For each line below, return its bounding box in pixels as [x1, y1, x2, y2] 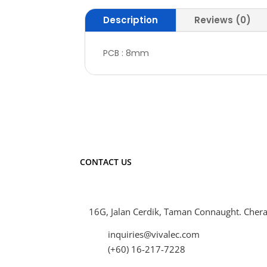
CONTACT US [80, 156, 132, 168]
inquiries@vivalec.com [108, 228, 200, 241]
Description [103, 13, 158, 26]
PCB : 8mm [103, 46, 149, 59]
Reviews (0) [194, 13, 251, 26]
